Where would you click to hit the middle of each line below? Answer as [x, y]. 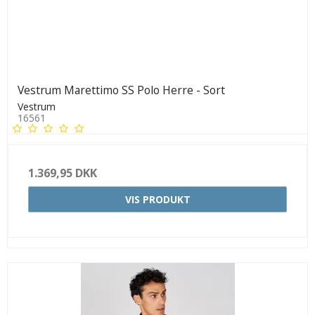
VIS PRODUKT [157, 199]
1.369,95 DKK [63, 173]
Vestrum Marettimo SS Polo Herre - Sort [121, 90]
